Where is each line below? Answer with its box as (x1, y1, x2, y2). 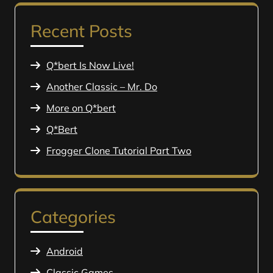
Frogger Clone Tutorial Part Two (46, 144, 191, 157)
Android (46, 245, 83, 257)
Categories (30, 206, 116, 227)
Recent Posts (30, 20, 132, 41)
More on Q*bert (46, 102, 116, 114)
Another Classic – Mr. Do (46, 80, 157, 93)
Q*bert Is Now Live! (46, 59, 134, 71)
